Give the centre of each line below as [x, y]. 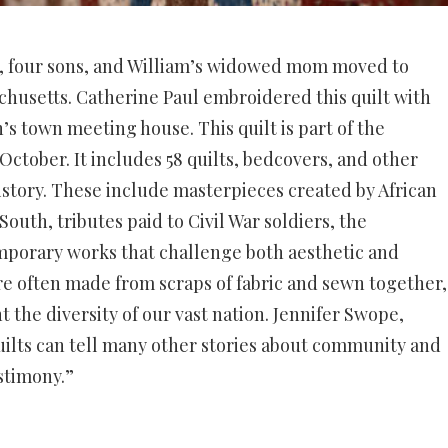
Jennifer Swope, [338, 314]
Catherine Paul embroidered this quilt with [253, 97]
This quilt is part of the [291, 128]
